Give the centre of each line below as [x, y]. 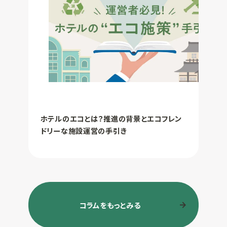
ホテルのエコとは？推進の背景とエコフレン [111, 118]
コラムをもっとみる [110, 205]
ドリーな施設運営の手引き [84, 130]
